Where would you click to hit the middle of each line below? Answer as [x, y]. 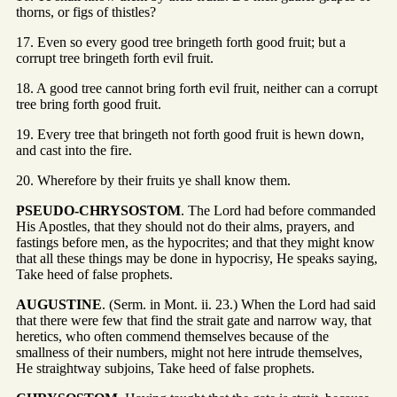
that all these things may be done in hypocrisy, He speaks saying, [197, 258]
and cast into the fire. [74, 150]
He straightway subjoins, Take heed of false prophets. [165, 368]
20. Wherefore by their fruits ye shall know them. [153, 180]
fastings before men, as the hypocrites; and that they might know [195, 242]
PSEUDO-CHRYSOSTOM [98, 210]
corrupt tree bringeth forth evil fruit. [115, 58]
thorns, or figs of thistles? [86, 12]
